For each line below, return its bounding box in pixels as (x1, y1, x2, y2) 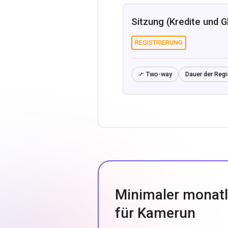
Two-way (146, 70, 172, 78)
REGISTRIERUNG (135, 39, 183, 46)
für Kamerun (115, 205, 195, 221)
